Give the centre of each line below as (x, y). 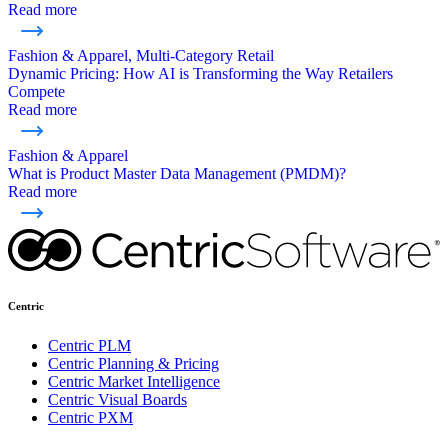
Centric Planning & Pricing (133, 364)
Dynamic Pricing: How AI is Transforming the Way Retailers (200, 74)
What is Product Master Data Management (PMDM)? (177, 174)
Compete (36, 92)
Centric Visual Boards (117, 400)
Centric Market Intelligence (134, 382)
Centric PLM (89, 346)
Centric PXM (90, 418)
